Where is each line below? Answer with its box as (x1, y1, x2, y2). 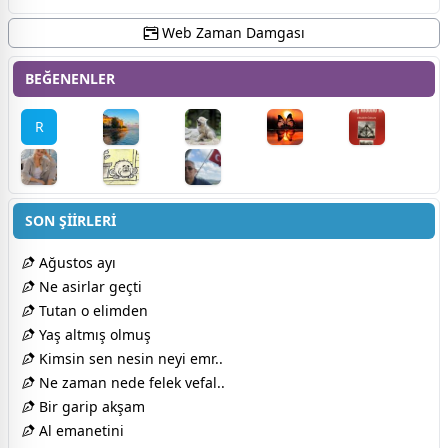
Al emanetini (35, 421, 124, 440)
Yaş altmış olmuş (35, 325, 151, 344)
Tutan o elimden (35, 301, 148, 320)
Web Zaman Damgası (157, 23, 305, 42)
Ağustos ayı (35, 253, 116, 272)
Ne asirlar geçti (35, 277, 142, 296)
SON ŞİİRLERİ (25, 211, 116, 230)
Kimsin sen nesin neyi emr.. (35, 349, 223, 368)
